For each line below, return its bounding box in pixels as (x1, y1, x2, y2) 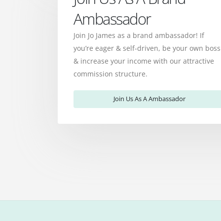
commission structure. (74, 69, 147, 78)
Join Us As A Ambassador (113, 94, 185, 104)
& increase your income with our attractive (74, 56, 214, 66)
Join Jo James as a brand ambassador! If (74, 30, 204, 40)
